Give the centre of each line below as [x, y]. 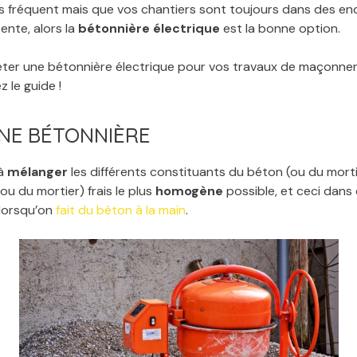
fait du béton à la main [121, 210]
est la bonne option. [280, 28]
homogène [189, 191]
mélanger [37, 172]
